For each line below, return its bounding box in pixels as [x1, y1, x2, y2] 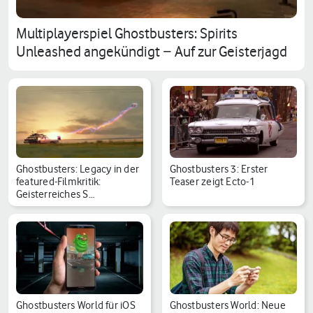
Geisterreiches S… [16, 188, 94, 201]
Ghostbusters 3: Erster [169, 163, 268, 176]
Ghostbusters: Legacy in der [16, 163, 139, 176]
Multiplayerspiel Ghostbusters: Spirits [16, 24, 238, 42]
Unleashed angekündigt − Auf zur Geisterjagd [16, 43, 287, 60]
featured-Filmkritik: [16, 175, 101, 189]
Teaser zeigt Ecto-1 [169, 175, 255, 189]
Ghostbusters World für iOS [16, 298, 136, 312]
